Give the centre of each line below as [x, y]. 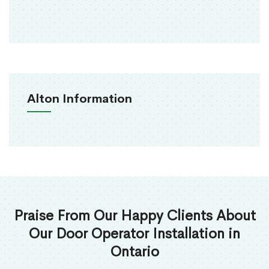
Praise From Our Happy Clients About [134, 216]
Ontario [134, 252]
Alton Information [80, 99]
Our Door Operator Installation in [134, 234]
